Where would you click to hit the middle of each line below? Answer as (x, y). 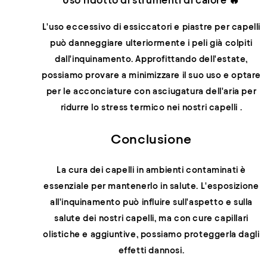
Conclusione (151, 139)
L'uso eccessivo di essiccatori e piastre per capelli (151, 27)
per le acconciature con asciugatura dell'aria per (151, 91)
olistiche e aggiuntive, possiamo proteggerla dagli (151, 234)
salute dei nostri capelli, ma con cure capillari (151, 218)
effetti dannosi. (151, 250)
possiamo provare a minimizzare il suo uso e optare (151, 75)
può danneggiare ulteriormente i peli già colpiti (151, 43)
